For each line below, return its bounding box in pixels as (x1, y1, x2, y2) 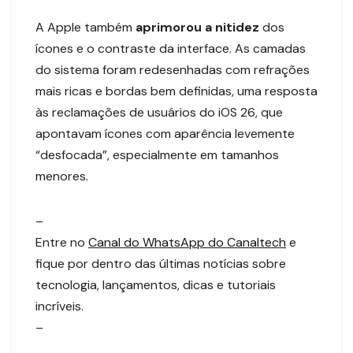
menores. (35, 167, 88, 184)
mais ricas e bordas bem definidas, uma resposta (35, 82, 318, 99)
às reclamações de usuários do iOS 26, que (35, 103, 283, 121)
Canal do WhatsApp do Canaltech (88, 233, 286, 251)
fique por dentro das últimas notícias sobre (35, 255, 286, 272)
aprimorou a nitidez (136, 18, 259, 35)
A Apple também (35, 18, 136, 35)
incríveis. (35, 297, 84, 314)
